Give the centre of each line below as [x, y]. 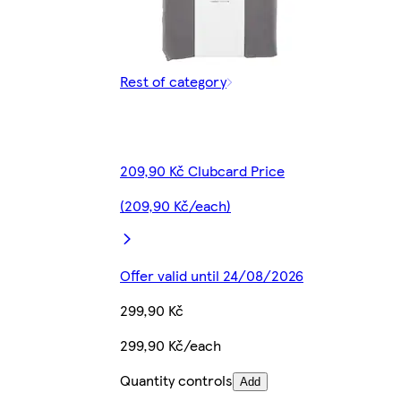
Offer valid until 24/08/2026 [212, 276]
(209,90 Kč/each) [175, 206]
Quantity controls [176, 380]
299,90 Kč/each [171, 346]
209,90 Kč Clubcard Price [202, 171]
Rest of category [173, 81]
